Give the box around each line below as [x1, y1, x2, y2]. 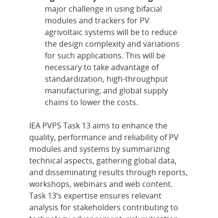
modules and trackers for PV [45, 15, 150, 26]
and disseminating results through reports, [29, 167, 188, 178]
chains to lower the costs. [45, 97, 141, 108]
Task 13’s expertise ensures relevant [29, 190, 162, 201]
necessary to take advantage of [45, 62, 159, 73]
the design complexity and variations [45, 38, 180, 49]
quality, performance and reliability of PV [29, 132, 179, 143]
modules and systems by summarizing [29, 144, 170, 154]
